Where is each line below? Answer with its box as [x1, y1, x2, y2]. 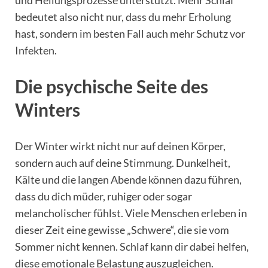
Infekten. [15, 43, 57, 57]
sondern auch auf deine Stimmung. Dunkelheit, [15, 156, 230, 169]
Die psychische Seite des [15, 75, 208, 97]
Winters [15, 98, 80, 120]
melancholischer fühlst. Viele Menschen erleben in [15, 206, 247, 220]
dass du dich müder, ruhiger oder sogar [15, 189, 192, 203]
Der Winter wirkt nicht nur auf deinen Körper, [15, 139, 226, 153]
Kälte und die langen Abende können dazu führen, [15, 172, 242, 186]
